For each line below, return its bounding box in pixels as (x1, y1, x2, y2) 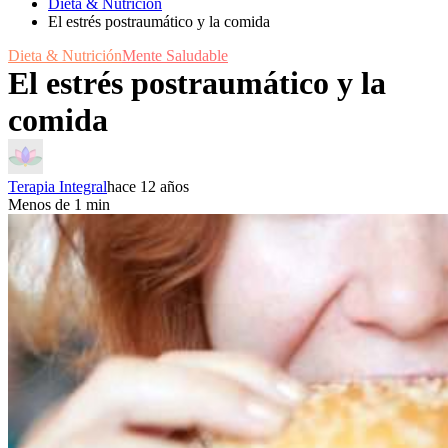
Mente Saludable (122, 47, 228, 64)
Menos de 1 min (8, 196, 110, 213)
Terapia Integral (8, 178, 107, 195)
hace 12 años (107, 178, 189, 195)
